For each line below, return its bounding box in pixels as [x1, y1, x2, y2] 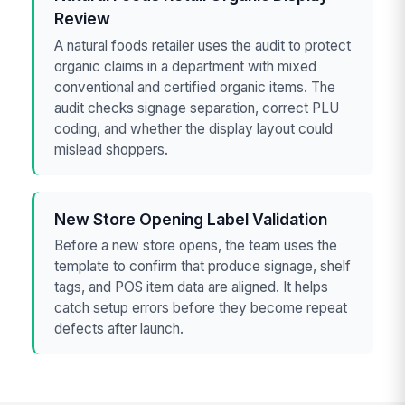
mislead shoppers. [54, 140, 169, 158]
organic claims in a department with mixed [54, 57, 317, 75]
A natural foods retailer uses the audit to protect [54, 36, 352, 54]
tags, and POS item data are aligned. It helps [54, 278, 329, 296]
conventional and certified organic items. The [54, 78, 336, 96]
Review [54, 9, 111, 29]
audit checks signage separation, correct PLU [54, 99, 340, 117]
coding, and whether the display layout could [54, 119, 334, 137]
